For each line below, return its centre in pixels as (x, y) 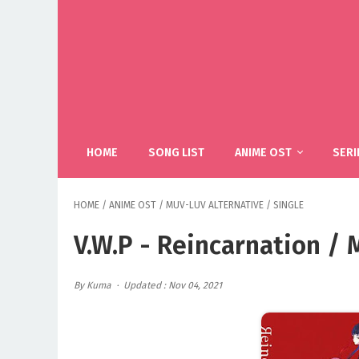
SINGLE (288, 205)
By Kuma (94, 285)
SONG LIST (176, 153)
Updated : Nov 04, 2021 (173, 285)
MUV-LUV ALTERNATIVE (215, 205)
